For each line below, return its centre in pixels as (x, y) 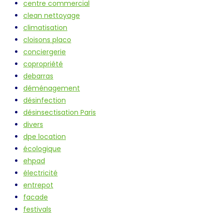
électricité (40, 173)
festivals (37, 209)
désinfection (45, 101)
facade (36, 197)
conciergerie (45, 52)
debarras (38, 76)
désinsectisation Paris (60, 113)
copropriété (43, 64)
